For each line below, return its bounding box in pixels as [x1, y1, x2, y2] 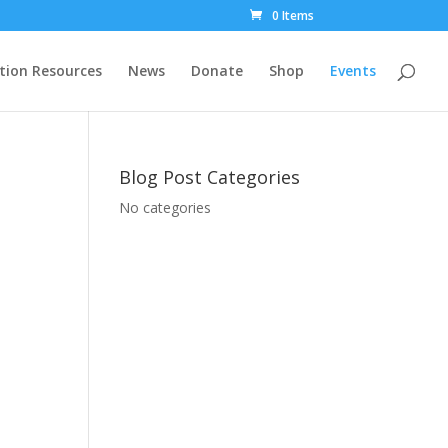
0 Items [271, 7, 314, 24]
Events [330, 61, 376, 80]
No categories [119, 198, 212, 217]
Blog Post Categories [119, 165, 301, 189]
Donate [191, 61, 243, 80]
